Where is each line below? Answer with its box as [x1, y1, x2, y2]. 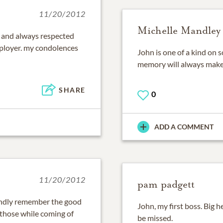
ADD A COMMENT [154, 122, 214, 131]
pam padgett [137, 178, 195, 191]
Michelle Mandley [137, 24, 221, 37]
